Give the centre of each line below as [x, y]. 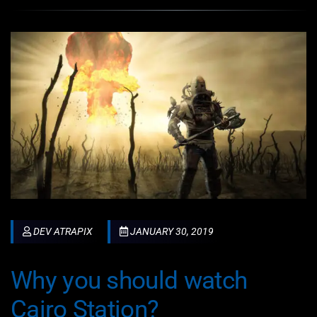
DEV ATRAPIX [63, 232]
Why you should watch [129, 280]
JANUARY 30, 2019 [172, 232]
